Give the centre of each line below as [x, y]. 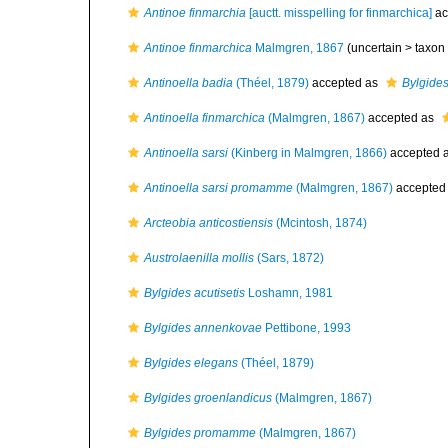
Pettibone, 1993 [306, 328]
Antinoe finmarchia [195, 13]
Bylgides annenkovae [203, 328]
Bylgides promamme [200, 433]
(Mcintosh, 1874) [320, 223]
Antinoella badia [188, 83]
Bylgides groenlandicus [208, 398]
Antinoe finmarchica [198, 48]
